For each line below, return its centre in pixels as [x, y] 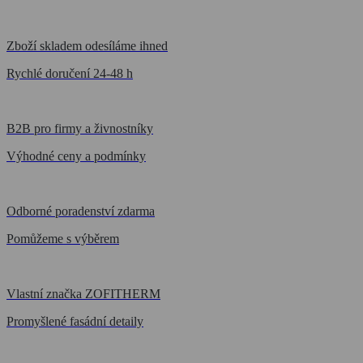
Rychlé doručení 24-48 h [70, 73]
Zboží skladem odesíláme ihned [87, 45]
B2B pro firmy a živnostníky [80, 128]
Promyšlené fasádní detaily [75, 321]
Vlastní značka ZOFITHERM [83, 293]
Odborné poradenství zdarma [81, 211]
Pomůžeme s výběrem [63, 238]
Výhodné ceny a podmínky [76, 156]
